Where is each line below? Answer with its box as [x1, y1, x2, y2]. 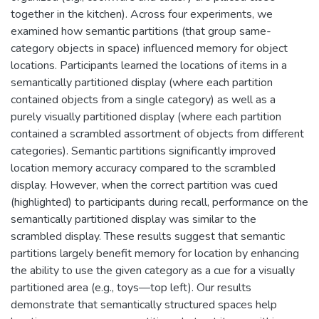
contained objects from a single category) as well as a [11, 91, 276, 108]
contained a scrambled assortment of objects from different [11, 125, 304, 142]
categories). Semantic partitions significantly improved [11, 142, 276, 159]
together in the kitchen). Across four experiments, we [11, 6, 273, 22]
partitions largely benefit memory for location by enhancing [11, 245, 299, 261]
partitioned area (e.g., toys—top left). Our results [11, 279, 251, 296]
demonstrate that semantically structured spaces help [11, 296, 277, 313]
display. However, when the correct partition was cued [11, 177, 278, 193]
